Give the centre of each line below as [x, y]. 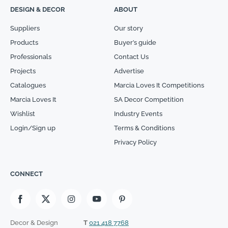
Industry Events [138, 114]
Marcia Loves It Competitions [159, 85]
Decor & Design [34, 223]
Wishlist [23, 114]
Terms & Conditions [144, 128]
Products [24, 43]
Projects [23, 71]
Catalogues [28, 85]
